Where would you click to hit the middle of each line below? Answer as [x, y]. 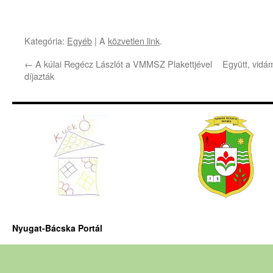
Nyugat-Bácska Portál [57, 228]
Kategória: [46, 40]
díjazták [39, 76]
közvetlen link [134, 40]
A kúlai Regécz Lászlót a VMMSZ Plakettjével [122, 63]
